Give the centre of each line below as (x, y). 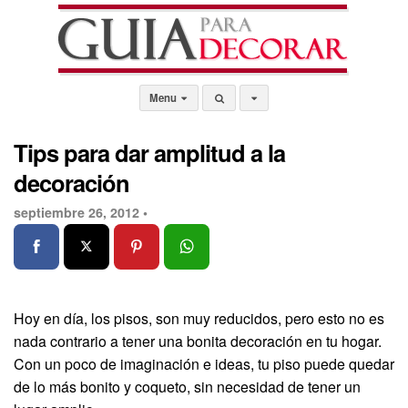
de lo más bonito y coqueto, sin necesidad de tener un (187, 386)
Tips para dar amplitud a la (149, 153)
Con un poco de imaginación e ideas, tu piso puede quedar (204, 363)
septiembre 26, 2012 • (81, 212)
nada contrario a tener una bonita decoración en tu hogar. (198, 341)
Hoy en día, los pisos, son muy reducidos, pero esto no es (199, 318)
